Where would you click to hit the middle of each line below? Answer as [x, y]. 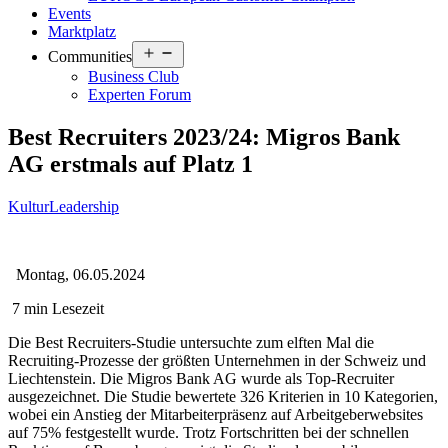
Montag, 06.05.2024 [80, 274]
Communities [90, 56]
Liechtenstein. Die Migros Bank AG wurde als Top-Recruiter [201, 378]
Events [69, 13]
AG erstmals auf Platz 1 [130, 163]
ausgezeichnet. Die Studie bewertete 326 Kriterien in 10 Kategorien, [223, 396]
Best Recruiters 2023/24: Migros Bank [204, 136]
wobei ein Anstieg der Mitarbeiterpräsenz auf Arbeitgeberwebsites [215, 414]
